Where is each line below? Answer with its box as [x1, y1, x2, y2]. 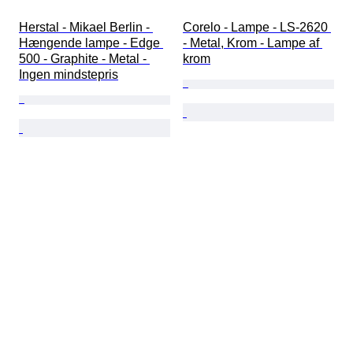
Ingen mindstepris [19, 68, 118, 82]
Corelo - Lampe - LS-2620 [183, 20, 331, 35]
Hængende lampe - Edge [19, 36, 163, 50]
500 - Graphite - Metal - [19, 52, 150, 66]
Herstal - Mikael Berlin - [19, 20, 153, 35]
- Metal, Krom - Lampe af [183, 36, 322, 50]
